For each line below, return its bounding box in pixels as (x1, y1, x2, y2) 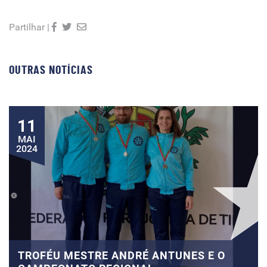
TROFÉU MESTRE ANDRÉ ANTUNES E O (18, 249, 225, 262)
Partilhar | (9, 21, 49, 33)
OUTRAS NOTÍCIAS (9, 64, 93, 76)
